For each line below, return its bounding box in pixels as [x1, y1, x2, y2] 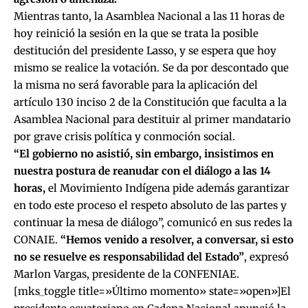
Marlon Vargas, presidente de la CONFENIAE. [14, 267, 239, 281]
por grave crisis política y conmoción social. [14, 130, 235, 144]
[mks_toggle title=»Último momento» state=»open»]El [14, 285, 291, 298]
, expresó [244, 250, 289, 264]
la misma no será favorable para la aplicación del [14, 78, 258, 92]
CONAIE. [14, 233, 60, 247]
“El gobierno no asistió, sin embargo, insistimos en [14, 147, 274, 161]
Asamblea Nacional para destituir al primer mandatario [14, 113, 291, 126]
